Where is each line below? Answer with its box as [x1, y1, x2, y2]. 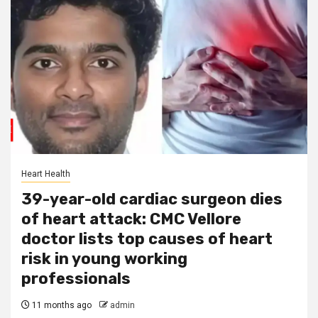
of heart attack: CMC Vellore [21, 209, 241, 229]
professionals [21, 269, 131, 288]
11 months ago [30, 300, 92, 310]
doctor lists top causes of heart [21, 229, 273, 248]
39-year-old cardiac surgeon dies [21, 190, 283, 209]
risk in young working [21, 249, 187, 268]
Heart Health [21, 169, 70, 179]
